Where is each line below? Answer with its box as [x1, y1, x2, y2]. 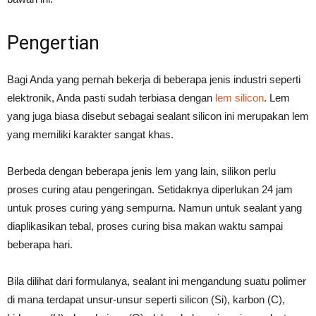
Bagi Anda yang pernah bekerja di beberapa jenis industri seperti [7, 73, 300, 85]
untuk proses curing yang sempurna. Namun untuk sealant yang [7, 201, 302, 214]
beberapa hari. [7, 238, 73, 250]
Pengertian [7, 31, 99, 54]
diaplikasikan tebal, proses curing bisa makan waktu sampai [7, 219, 283, 232]
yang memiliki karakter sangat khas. [7, 128, 174, 140]
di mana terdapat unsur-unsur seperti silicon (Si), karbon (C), [7, 293, 285, 305]
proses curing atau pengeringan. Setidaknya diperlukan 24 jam [7, 183, 293, 195]
